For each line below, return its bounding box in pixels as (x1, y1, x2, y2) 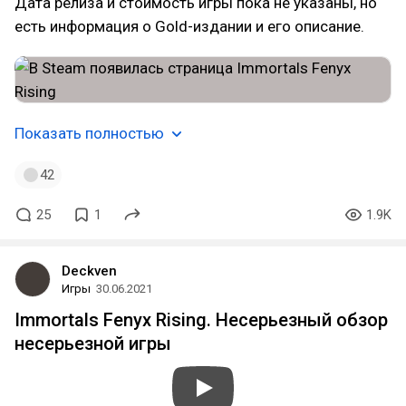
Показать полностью (14, 124, 164, 142)
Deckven (62, 263, 117, 279)
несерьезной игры (14, 333, 171, 354)
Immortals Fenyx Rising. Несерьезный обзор (14, 309, 388, 331)
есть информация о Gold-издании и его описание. (14, 17, 364, 35)
